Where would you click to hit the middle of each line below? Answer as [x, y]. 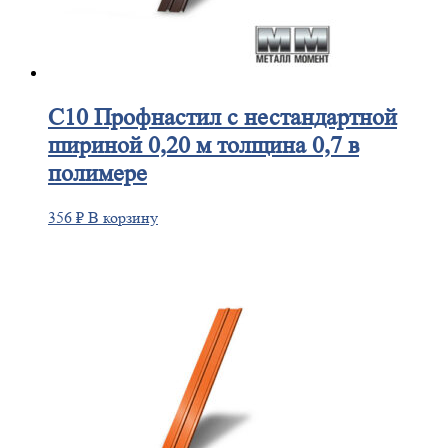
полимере [97, 173]
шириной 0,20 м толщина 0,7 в [203, 145]
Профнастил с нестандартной [242, 117]
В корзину [123, 217]
